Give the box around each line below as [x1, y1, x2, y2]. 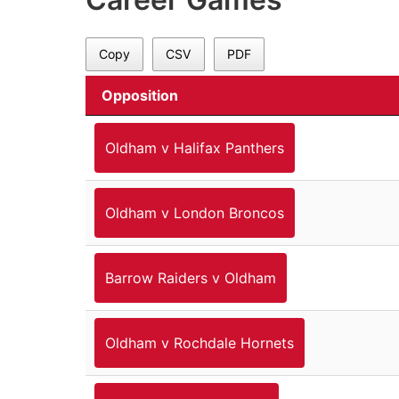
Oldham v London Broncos [105, 203, 284, 222]
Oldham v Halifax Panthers [105, 138, 284, 157]
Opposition [102, 85, 178, 104]
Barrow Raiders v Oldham [105, 268, 276, 287]
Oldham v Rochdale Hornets [105, 333, 294, 352]
